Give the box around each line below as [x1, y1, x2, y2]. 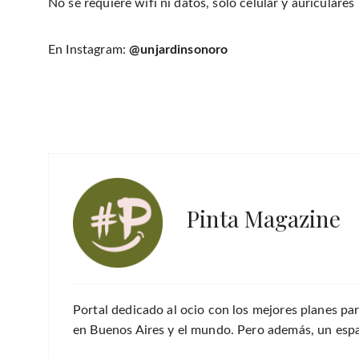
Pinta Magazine [187, 204, 341, 234]
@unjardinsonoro [129, 43, 228, 57]
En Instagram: [48, 43, 130, 57]
